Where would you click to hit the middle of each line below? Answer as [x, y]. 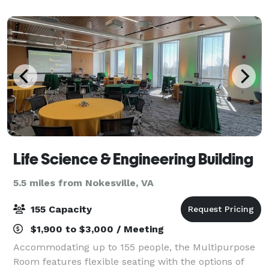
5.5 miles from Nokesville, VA [83, 183]
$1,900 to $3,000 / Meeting [96, 229]
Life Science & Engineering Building [133, 159]
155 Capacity [60, 209]
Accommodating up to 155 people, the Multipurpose [134, 247]
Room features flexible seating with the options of [128, 261]
